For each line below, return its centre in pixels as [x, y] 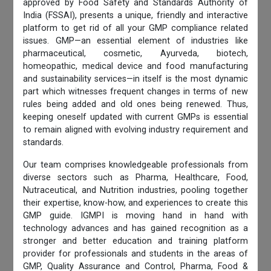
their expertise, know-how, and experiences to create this [135, 203]
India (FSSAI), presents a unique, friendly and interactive [135, 15]
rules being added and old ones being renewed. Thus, [135, 104]
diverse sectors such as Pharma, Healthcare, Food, [135, 177]
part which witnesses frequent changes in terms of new [135, 91]
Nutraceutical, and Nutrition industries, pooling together [135, 190]
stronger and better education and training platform [135, 241]
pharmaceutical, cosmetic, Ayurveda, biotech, [135, 53]
